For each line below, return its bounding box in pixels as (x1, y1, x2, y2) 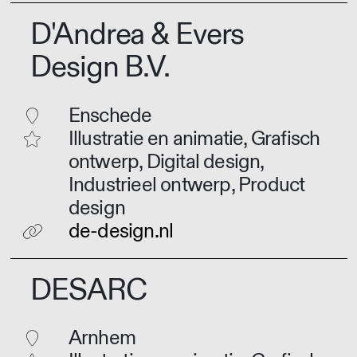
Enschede (68, 104, 152, 129)
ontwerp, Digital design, (68, 150, 264, 175)
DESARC (30, 271, 147, 309)
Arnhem (68, 326, 136, 351)
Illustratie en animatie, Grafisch (68, 127, 320, 152)
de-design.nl (68, 219, 174, 245)
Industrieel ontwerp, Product (68, 173, 305, 198)
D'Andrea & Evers (30, 16, 245, 54)
